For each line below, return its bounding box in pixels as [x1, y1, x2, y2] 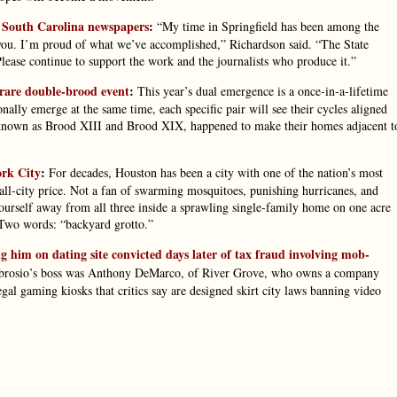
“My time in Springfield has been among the [153, 18, 379, 35]
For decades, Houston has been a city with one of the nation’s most [45, 164, 383, 181]
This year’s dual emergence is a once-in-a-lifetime [134, 82, 388, 99]
